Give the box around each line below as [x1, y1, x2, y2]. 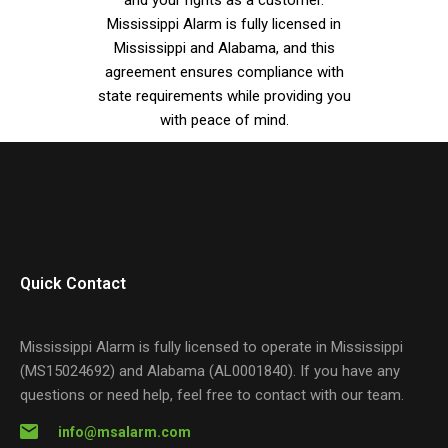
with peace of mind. [159, 110, 289, 129]
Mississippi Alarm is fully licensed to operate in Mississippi [20, 337, 403, 356]
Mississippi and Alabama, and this [113, 38, 335, 57]
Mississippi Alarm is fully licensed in [107, 14, 341, 33]
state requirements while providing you [97, 86, 351, 105]
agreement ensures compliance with [104, 62, 344, 81]
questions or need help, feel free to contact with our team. [20, 385, 404, 404]
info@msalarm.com [58, 423, 191, 440]
